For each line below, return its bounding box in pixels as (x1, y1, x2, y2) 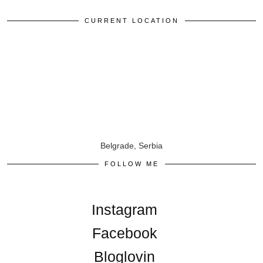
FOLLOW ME (104, 160, 159, 167)
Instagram (92, 201, 157, 218)
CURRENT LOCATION (84, 17, 179, 24)
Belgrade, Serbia (100, 141, 163, 150)
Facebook (92, 225, 157, 241)
